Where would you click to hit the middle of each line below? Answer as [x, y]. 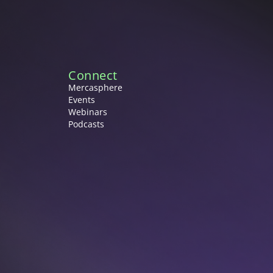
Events [82, 99]
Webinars [88, 112]
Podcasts [87, 124]
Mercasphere [96, 87]
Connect [93, 75]
